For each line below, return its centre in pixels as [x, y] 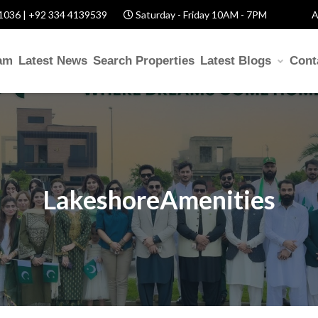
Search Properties [144, 61]
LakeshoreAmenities [159, 199]
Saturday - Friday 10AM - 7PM [200, 15]
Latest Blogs [237, 61]
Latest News [53, 61]
